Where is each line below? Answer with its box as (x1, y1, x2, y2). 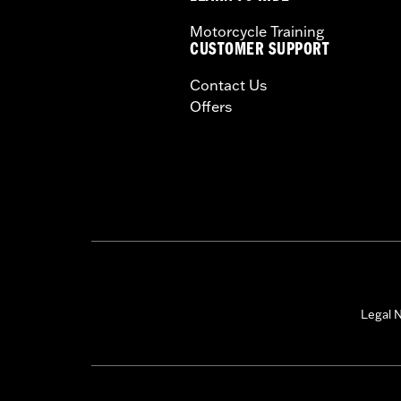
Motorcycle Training (190, 22, 324, 41)
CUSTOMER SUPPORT (190, 42, 330, 62)
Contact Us (190, 76, 267, 95)
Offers (190, 98, 232, 116)
